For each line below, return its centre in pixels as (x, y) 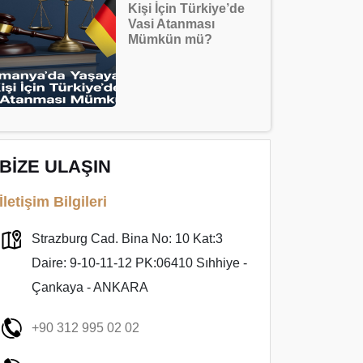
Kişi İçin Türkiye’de (186, 9)
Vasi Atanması (171, 24)
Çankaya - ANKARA (90, 287)
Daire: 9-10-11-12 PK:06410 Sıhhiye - (139, 263)
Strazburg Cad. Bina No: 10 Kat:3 (127, 239)
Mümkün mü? (170, 39)
